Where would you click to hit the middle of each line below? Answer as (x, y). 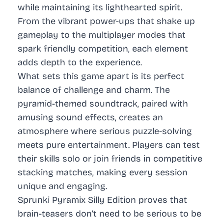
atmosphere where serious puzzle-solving (105, 131)
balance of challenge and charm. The (94, 90)
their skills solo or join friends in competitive (110, 159)
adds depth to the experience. (80, 63)
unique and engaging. (62, 186)
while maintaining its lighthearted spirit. (100, 8)
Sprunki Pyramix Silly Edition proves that (102, 200)
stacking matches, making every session (103, 173)
